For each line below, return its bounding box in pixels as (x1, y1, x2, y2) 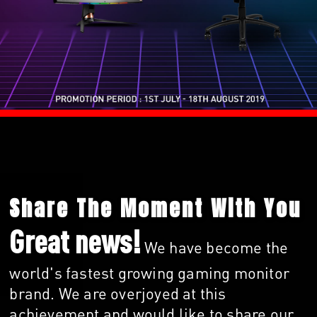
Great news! (9, 223, 141, 260)
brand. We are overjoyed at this (9, 283, 226, 304)
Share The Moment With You (9, 192, 302, 225)
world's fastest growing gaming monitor (9, 263, 289, 283)
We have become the (140, 237, 289, 258)
